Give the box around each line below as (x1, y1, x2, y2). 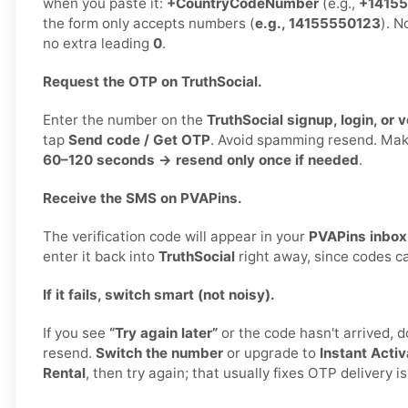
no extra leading (43, 35, 153, 53)
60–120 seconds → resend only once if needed (43, 151, 359, 169)
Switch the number (96, 344, 223, 362)
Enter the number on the (43, 111, 207, 129)
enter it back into (43, 248, 158, 266)
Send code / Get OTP (68, 131, 210, 149)
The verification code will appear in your (43, 228, 309, 246)
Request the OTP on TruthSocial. (43, 73, 262, 91)
